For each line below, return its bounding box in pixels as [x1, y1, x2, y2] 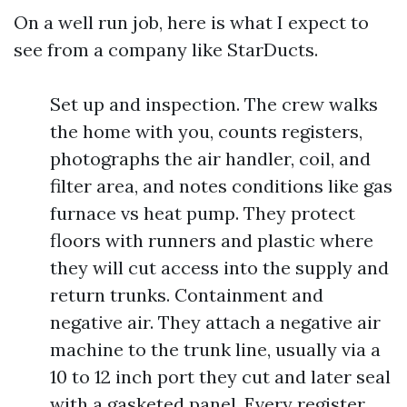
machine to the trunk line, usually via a [50, 338, 381, 361]
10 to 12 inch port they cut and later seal [50, 365, 391, 388]
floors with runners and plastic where [50, 229, 373, 252]
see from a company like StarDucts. [14, 38, 318, 61]
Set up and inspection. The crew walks [50, 93, 378, 115]
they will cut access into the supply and [50, 256, 389, 279]
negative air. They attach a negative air [50, 311, 381, 333]
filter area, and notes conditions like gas [50, 174, 392, 197]
